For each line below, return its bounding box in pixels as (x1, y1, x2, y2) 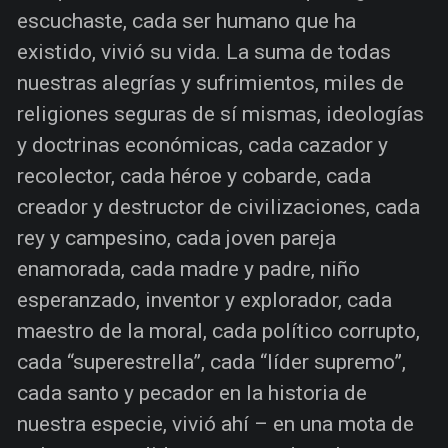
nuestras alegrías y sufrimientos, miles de (17, 70, 404, 95)
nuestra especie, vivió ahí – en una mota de (17, 411, 414, 436)
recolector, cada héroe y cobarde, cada (17, 163, 371, 188)
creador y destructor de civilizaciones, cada (17, 194, 420, 219)
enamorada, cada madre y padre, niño (17, 256, 360, 281)
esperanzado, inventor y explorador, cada (17, 287, 392, 312)
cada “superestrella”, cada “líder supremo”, (17, 349, 406, 374)
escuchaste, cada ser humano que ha (17, 8, 356, 33)
